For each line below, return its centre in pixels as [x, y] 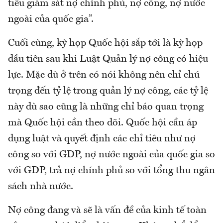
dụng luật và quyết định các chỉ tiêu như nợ [102, 139]
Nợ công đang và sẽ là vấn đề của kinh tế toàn [107, 210]
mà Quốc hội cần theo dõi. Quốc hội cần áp [103, 123]
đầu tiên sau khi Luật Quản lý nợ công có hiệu [108, 59]
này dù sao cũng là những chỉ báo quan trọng [106, 107]
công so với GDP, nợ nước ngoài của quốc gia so [111, 155]
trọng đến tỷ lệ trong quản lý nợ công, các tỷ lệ [108, 91]
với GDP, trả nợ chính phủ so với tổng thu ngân [111, 170]
